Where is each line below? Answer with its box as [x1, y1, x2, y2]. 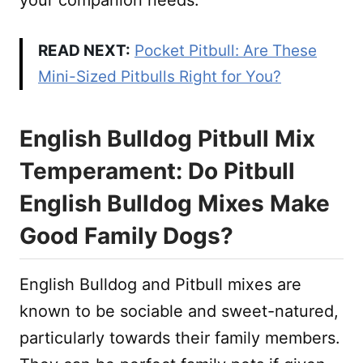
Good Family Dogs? [19, 221, 233, 250]
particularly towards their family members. [19, 327, 340, 348]
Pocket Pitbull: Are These [135, 41, 317, 60]
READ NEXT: [38, 41, 130, 60]
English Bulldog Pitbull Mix [19, 124, 315, 152]
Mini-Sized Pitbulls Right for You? [38, 66, 281, 86]
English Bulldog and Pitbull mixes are [19, 274, 301, 294]
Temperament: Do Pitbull [19, 156, 295, 185]
